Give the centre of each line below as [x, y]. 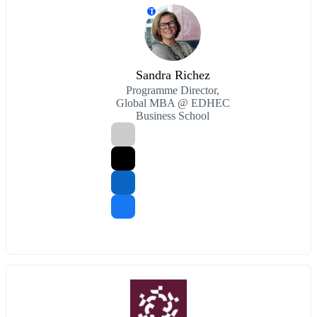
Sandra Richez [173, 75]
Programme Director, [173, 91]
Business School [173, 116]
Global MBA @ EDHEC [173, 103]
